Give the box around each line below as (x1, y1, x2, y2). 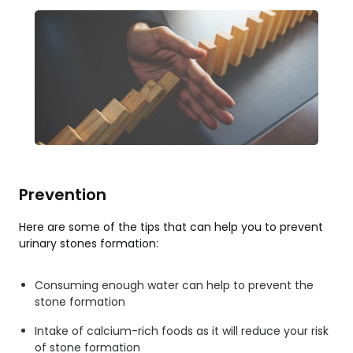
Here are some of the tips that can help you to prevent (19, 219, 323, 236)
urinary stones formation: (19, 236, 158, 252)
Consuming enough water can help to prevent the (35, 277, 314, 294)
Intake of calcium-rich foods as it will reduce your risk (35, 323, 329, 340)
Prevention (19, 184, 106, 206)
